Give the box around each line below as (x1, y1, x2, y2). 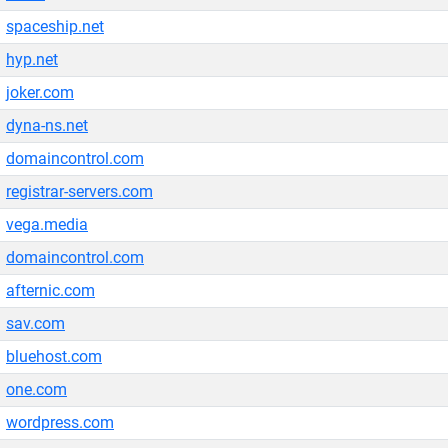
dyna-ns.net (6, 116, 88, 135)
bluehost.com (6, 347, 102, 366)
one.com (6, 380, 67, 399)
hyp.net (6, 50, 58, 69)
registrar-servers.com (6, 182, 153, 201)
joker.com (6, 83, 74, 102)
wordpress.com (6, 413, 114, 432)
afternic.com (6, 281, 95, 300)
